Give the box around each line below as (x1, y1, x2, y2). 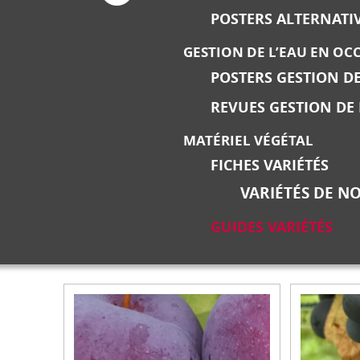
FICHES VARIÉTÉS (211, 155, 329, 176)
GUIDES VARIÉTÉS (211, 216, 333, 237)
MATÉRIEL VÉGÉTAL (183, 130, 314, 149)
